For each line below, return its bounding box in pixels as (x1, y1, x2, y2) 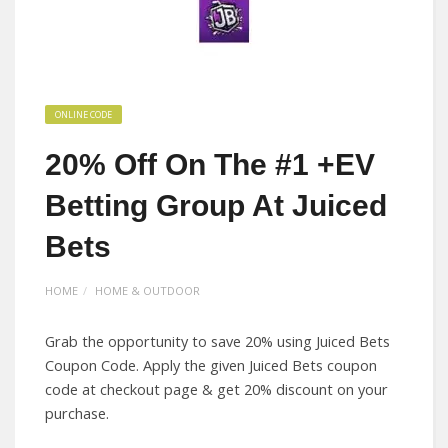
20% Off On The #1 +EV (45, 148, 375, 181)
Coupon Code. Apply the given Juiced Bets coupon (45, 356, 377, 375)
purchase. (45, 404, 109, 423)
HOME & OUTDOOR (95, 283, 200, 298)
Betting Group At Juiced (45, 189, 387, 222)
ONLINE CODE (55, 108, 112, 121)
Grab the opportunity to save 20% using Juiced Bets (45, 332, 390, 351)
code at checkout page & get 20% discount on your (45, 380, 388, 399)
